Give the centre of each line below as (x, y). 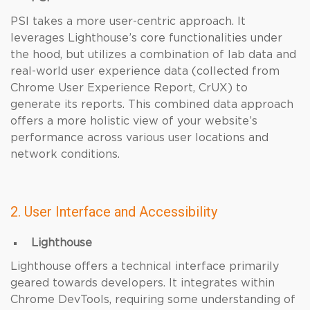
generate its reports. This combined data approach (152, 104)
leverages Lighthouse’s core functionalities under (146, 38)
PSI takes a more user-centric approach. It (128, 21)
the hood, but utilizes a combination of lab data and (153, 55)
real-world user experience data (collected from (145, 71)
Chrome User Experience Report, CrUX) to (129, 88)
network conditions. (65, 154)
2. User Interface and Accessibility (114, 212)
